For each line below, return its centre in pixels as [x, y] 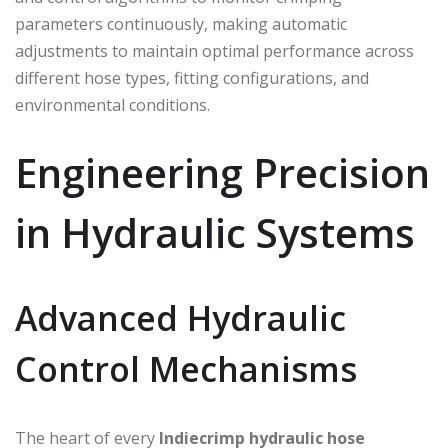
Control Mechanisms [186, 368]
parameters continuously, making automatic [181, 23]
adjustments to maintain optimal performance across [214, 50]
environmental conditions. [112, 104]
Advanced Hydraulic [180, 317]
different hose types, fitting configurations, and [192, 77]
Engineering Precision [222, 172]
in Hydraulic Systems [215, 232]
